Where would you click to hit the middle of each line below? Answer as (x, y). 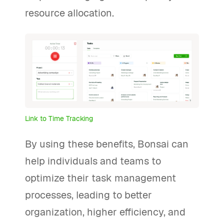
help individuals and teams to (93, 161)
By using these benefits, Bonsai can (107, 144)
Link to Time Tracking (59, 119)
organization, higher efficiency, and (105, 212)
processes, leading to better (88, 195)
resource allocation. (69, 13)
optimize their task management (100, 178)
